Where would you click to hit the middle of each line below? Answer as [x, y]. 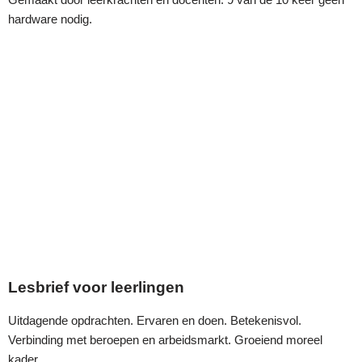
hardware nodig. [50, 19]
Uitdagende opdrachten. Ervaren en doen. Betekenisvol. [155, 321]
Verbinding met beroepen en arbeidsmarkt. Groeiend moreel [165, 340]
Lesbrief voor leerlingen [96, 288]
